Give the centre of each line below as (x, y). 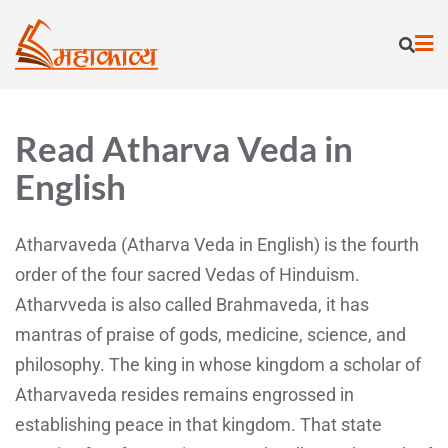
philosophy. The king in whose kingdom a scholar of (218, 364)
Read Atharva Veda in (184, 147)
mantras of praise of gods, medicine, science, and (210, 334)
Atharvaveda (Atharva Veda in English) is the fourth (217, 244)
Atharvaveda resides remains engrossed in (184, 394)
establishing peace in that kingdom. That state (198, 424)
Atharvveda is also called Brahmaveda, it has (192, 304)
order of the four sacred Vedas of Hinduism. (187, 274)
